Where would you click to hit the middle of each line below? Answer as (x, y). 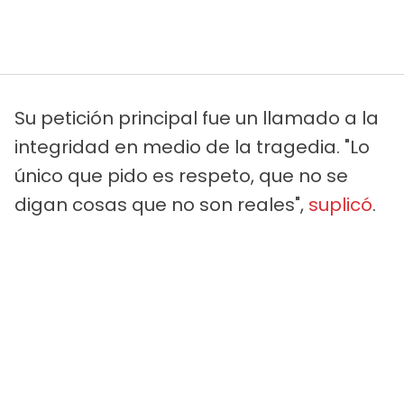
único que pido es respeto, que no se (181, 176)
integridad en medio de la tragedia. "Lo (192, 147)
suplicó (340, 205)
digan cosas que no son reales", (161, 205)
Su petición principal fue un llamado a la (197, 119)
